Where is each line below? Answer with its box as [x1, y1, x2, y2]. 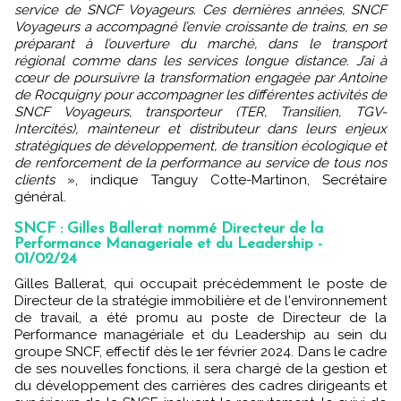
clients [14, 172, 55, 188]
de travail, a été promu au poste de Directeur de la [14, 310, 387, 326]
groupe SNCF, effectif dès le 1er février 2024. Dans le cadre [14, 344, 387, 360]
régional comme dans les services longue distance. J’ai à [14, 53, 387, 69]
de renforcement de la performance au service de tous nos [14, 155, 387, 171]
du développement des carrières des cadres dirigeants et [14, 378, 387, 394]
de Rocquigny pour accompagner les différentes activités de [14, 87, 387, 103]
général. [14, 189, 66, 205]
